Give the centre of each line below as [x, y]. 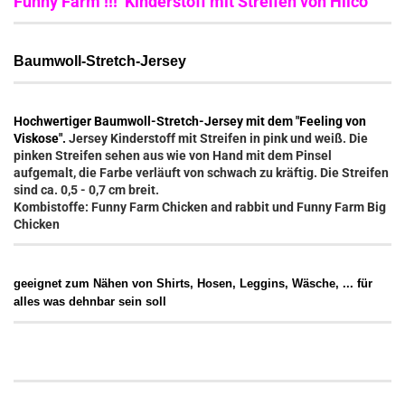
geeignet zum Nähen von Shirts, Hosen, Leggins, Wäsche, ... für [193, 283]
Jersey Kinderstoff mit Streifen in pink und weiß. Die [218, 138]
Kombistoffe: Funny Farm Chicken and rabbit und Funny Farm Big [200, 207]
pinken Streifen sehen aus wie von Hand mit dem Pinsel [173, 155]
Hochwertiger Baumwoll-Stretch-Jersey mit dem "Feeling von [190, 121]
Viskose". [41, 138]
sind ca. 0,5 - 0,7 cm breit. [86, 189]
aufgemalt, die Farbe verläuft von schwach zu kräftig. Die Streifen [201, 172]
